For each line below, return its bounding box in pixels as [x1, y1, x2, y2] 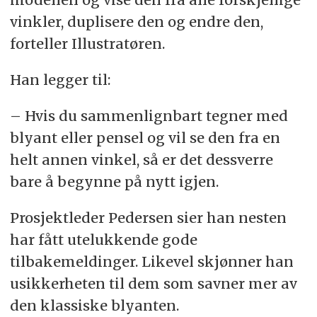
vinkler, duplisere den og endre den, [9, 13, 263, 31]
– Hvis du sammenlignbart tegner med [9, 107, 288, 125]
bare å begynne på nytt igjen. [9, 173, 219, 191]
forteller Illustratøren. [9, 35, 165, 53]
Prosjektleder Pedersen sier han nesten [9, 209, 287, 227]
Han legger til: [9, 71, 110, 89]
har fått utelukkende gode [9, 231, 197, 249]
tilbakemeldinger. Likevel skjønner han [9, 253, 294, 271]
